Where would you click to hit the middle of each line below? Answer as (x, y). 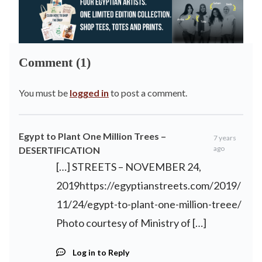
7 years (225, 137)
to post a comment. (148, 92)
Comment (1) (55, 62)
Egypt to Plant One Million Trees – (92, 136)
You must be (44, 92)
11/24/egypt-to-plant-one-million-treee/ (149, 204)
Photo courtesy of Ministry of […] (131, 223)
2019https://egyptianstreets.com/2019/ (149, 185)
